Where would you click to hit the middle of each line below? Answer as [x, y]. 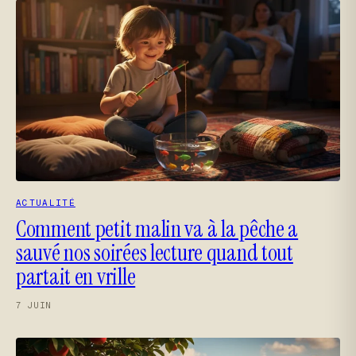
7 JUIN [34, 306]
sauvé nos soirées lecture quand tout [155, 253]
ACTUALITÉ [46, 203]
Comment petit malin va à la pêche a [157, 230]
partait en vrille [76, 277]
